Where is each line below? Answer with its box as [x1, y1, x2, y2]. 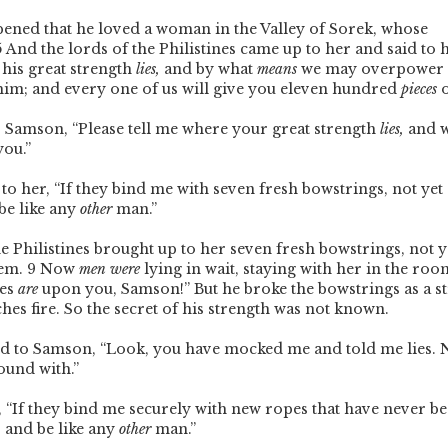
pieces [401, 80, 437, 99]
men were [79, 260, 140, 279]
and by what [160, 60, 257, 79]
